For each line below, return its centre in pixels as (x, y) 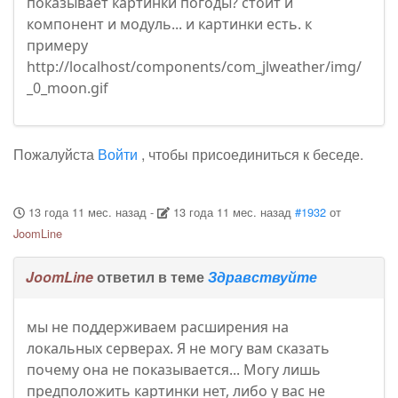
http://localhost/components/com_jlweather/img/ (194, 67)
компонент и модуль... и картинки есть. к (169, 24)
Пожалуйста (56, 155)
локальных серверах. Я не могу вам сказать (178, 349)
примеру (57, 46)
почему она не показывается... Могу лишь (174, 370)
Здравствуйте (263, 277)
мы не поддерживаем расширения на (158, 327)
